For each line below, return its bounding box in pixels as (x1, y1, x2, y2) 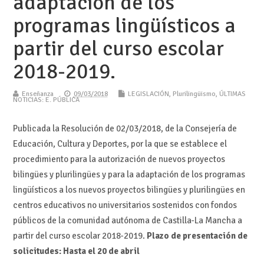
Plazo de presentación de (146, 230, 247, 241)
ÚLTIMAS (219, 89, 246, 98)
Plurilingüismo (172, 89, 216, 98)
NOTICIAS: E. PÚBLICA (12, 95, 80, 104)
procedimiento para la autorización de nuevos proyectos (12, 153, 225, 164)
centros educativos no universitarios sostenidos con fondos (12, 199, 237, 210)
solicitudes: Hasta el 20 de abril (12, 245, 140, 256)
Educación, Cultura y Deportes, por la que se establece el (12, 138, 227, 149)
